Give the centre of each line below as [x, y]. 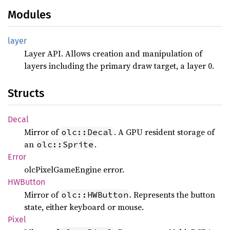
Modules [29, 15]
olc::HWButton [95, 195]
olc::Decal [87, 132]
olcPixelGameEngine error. [74, 169]
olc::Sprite [65, 144]
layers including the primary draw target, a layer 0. [119, 66]
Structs [26, 93]
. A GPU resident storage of [164, 132]
